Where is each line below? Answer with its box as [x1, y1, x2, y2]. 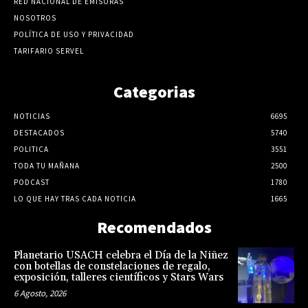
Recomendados [96, 216, 212, 238]
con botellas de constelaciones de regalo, [14, 259, 210, 273]
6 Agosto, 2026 [14, 287, 66, 299]
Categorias [113, 80, 195, 102]
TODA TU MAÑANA [14, 160, 80, 170]
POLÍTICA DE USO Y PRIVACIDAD [14, 29, 134, 39]
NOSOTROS [14, 12, 56, 23]
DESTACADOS [14, 127, 65, 137]
